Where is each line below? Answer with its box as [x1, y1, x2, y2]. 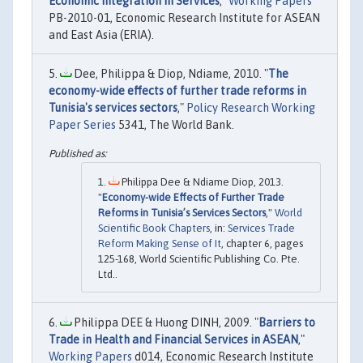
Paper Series [49, 117, 116, 131]
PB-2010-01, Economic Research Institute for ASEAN [49, 11, 320, 24]
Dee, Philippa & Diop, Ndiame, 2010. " [71, 66, 268, 80]
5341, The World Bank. [116, 117, 234, 131]
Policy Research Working [186, 100, 315, 114]
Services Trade [228, 222, 295, 235]
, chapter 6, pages [221, 237, 303, 250]
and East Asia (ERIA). [49, 28, 154, 41]
